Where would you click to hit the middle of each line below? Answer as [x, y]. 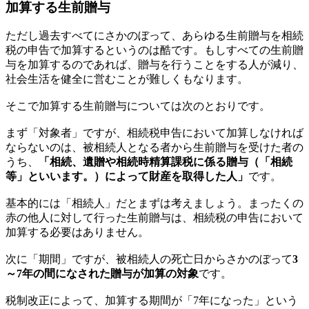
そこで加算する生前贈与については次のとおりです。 [138, 106]
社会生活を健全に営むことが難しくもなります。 [127, 79]
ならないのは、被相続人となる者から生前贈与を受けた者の [154, 148]
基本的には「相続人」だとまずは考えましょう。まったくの [154, 203]
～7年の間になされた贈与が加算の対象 [102, 274]
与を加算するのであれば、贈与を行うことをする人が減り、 [154, 65]
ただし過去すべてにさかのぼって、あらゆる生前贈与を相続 [154, 36]
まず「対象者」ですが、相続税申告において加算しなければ [154, 133]
